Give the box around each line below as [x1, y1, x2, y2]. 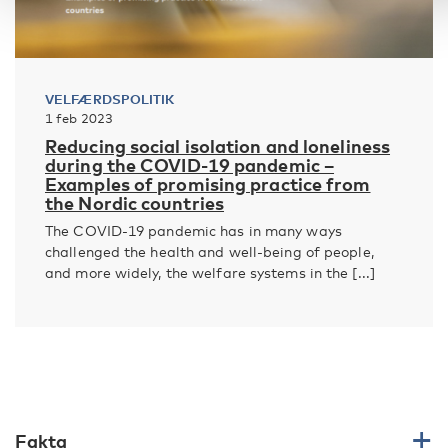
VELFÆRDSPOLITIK [45, 91, 175, 107]
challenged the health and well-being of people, [45, 243, 374, 260]
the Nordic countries [45, 192, 225, 214]
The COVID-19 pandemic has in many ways [45, 222, 342, 239]
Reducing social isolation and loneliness [45, 135, 391, 157]
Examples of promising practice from [45, 173, 371, 195]
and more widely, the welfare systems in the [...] [45, 264, 375, 281]
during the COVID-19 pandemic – [45, 154, 335, 176]
